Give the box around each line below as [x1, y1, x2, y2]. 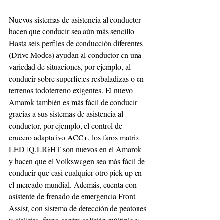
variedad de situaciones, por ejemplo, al [9, 61, 133, 72]
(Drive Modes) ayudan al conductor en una [9, 49, 143, 60]
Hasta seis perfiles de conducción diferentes [9, 37, 145, 48]
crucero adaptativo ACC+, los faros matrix [9, 132, 141, 142]
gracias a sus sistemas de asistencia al [9, 108, 125, 119]
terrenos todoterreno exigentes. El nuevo [9, 84, 135, 95]
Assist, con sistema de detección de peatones [9, 202, 148, 213]
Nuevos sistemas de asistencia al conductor [9, 14, 143, 25]
